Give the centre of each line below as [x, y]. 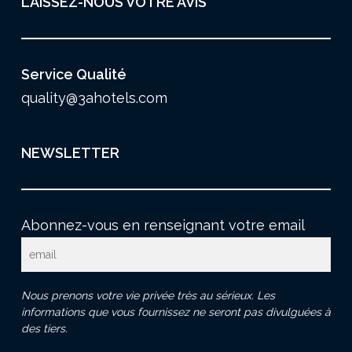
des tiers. [44, 328]
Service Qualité [73, 74]
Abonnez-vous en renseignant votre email [163, 225]
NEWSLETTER [70, 153]
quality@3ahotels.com [94, 98]
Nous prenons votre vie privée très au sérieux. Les [148, 295]
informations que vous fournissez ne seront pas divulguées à [176, 312]
